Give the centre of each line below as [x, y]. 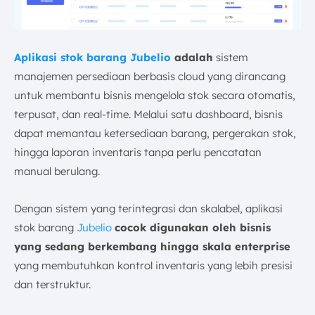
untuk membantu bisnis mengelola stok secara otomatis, [155, 95]
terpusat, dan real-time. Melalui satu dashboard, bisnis [148, 114]
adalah [192, 57]
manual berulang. [57, 171]
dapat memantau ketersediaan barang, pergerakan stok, [155, 133]
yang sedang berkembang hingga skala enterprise [152, 246]
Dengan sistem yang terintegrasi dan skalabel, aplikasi [148, 208]
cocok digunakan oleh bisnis [193, 227]
